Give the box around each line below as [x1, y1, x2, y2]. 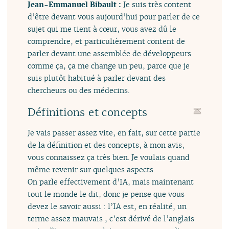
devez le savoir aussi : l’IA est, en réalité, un [28, 201, 187, 211]
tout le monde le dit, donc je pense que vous [28, 189, 185, 199]
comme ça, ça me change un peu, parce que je [28, 61, 190, 71]
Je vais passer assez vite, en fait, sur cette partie [28, 127, 201, 138]
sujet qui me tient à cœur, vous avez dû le [28, 24, 177, 34]
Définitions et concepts [28, 106, 148, 120]
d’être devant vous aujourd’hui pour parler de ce [28, 12, 200, 22]
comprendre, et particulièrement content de [28, 36, 186, 47]
